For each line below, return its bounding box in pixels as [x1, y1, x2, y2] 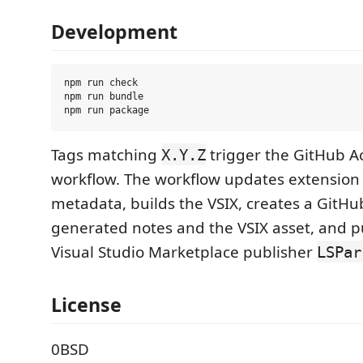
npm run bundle [64, 91, 143, 103]
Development [51, 18, 177, 45]
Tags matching [51, 143, 161, 165]
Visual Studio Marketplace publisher [51, 241, 317, 263]
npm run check [64, 77, 138, 89]
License [51, 292, 122, 318]
